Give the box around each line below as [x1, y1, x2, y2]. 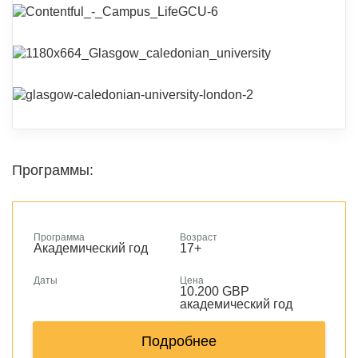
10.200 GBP [180, 284, 249, 298]
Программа [34, 232, 85, 243]
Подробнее [141, 333, 217, 349]
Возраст [180, 232, 217, 243]
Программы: [12, 162, 93, 178]
